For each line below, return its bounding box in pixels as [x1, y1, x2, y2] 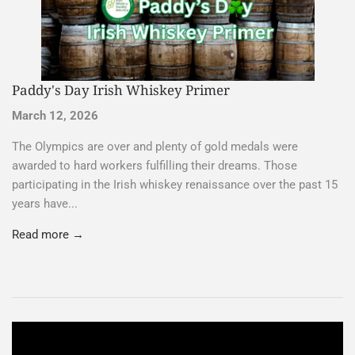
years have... [12, 181, 78, 197]
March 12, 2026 [12, 94, 98, 109]
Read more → [12, 212, 84, 227]
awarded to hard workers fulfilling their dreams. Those [12, 143, 297, 158]
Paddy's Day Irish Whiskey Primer [12, 67, 230, 86]
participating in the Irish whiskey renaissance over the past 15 [12, 162, 338, 177]
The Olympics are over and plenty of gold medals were [12, 124, 298, 139]
